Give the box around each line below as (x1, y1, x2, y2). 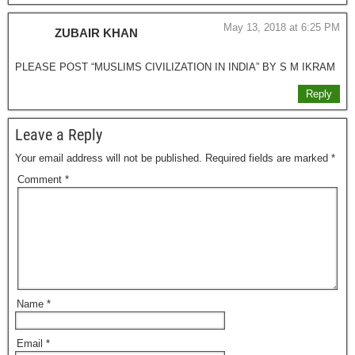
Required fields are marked (205, 152, 331, 165)
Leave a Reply (15, 125, 102, 145)
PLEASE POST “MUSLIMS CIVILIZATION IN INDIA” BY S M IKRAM (15, 61, 335, 74)
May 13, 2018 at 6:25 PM (223, 21, 340, 34)
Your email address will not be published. (15, 152, 202, 165)
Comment (17, 174, 65, 186)
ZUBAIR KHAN (55, 26, 138, 40)
